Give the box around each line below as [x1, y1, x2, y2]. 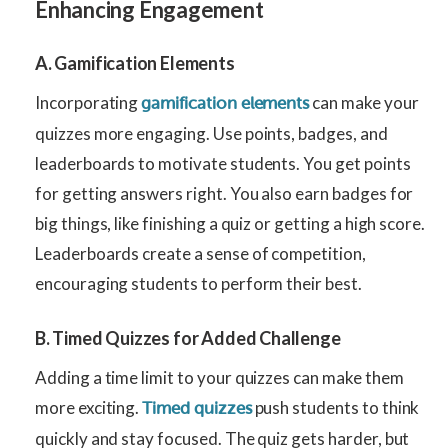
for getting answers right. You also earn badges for [35, 183, 414, 205]
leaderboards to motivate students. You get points [35, 153, 411, 175]
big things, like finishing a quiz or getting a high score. [35, 213, 426, 235]
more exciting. [35, 397, 143, 419]
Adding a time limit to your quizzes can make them [35, 367, 404, 389]
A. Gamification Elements [35, 52, 235, 75]
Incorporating [35, 92, 142, 114]
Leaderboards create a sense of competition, [35, 243, 366, 265]
